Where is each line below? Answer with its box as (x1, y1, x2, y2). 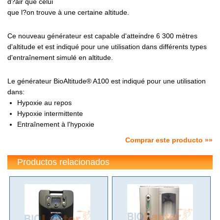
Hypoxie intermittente (17, 109, 83, 117)
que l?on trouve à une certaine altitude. (7, 8, 129, 16)
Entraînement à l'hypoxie (17, 120, 94, 128)
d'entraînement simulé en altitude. (7, 53, 113, 61)
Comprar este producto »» (125, 136, 213, 144)
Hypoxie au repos (17, 98, 72, 107)
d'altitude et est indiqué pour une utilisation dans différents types (7, 42, 207, 51)
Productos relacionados (17, 157, 110, 167)
